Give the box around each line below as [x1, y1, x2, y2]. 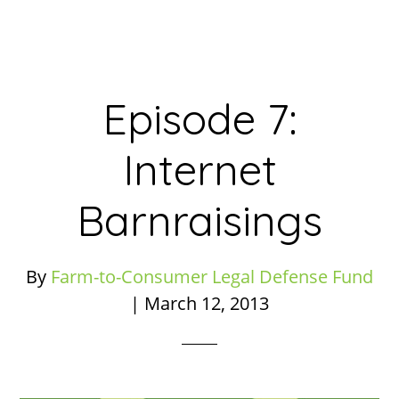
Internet [122, 142, 277, 196]
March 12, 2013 [144, 291, 269, 315]
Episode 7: [102, 92, 297, 145]
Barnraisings [77, 193, 322, 247]
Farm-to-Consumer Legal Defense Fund [51, 265, 373, 289]
